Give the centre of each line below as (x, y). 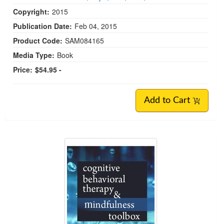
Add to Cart (168, 101)
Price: (23, 70)
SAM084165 (84, 41)
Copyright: (31, 12)
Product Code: (38, 41)
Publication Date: (42, 26)
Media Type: (34, 55)
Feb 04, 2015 (96, 26)
